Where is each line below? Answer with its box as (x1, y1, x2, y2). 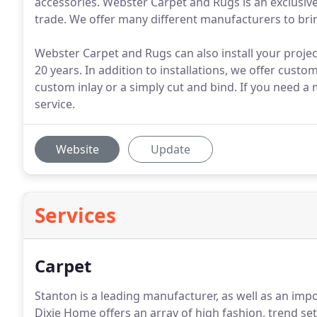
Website (55, 142, 99, 157)
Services (35, 202, 116, 229)
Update (151, 142, 190, 157)
